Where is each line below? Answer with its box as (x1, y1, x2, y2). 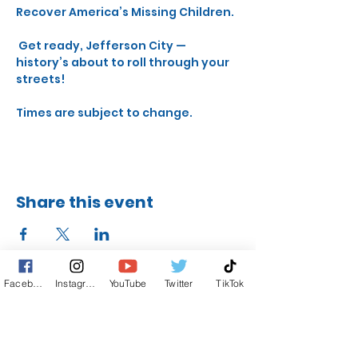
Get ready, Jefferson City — (16, 38, 189, 54)
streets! (16, 71, 65, 88)
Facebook (33, 276, 42, 289)
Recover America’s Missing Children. (16, 4, 234, 21)
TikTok (216, 276, 245, 289)
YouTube (109, 276, 147, 289)
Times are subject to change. (16, 105, 193, 121)
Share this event (16, 191, 153, 214)
